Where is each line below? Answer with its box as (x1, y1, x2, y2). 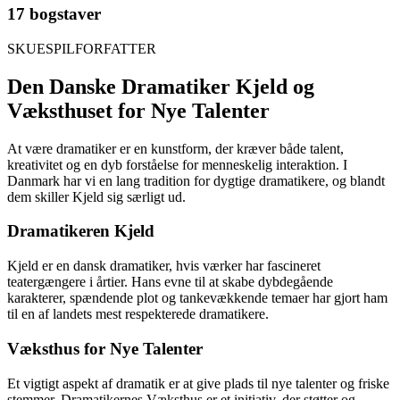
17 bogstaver (7, 4, 101, 24)
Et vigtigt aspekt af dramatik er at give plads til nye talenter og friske (7, 375, 389, 391)
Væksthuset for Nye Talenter (7, 98, 270, 122)
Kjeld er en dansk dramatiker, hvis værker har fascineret (7, 258, 321, 274)
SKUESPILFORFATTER (7, 40, 156, 56)
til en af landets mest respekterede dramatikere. (7, 306, 269, 322)
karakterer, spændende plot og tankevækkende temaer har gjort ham (7, 290, 387, 306)
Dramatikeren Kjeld (7, 221, 154, 241)
